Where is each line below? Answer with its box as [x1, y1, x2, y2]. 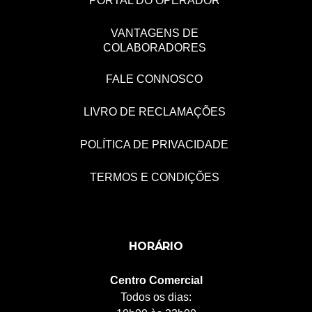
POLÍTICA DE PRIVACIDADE [80, 138, 228, 150]
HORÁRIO [129, 239, 183, 253]
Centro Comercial [109, 274, 203, 286]
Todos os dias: [120, 290, 192, 303]
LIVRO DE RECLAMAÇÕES [83, 105, 226, 118]
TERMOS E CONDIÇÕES [89, 171, 219, 183]
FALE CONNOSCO [106, 72, 203, 85]
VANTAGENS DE [110, 26, 198, 39]
